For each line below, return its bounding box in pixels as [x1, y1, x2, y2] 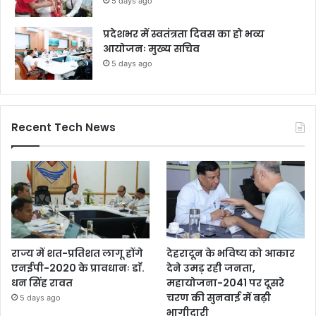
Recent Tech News [11, 120, 116, 135]
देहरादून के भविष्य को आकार [166, 245, 296, 260]
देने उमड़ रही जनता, [166, 260, 256, 275]
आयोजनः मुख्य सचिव [103, 42, 200, 56]
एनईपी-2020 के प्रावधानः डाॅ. [11, 260, 145, 275]
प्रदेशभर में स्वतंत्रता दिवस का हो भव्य [103, 27, 265, 42]
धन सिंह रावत [11, 275, 73, 290]
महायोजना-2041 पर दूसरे [166, 275, 285, 290]
